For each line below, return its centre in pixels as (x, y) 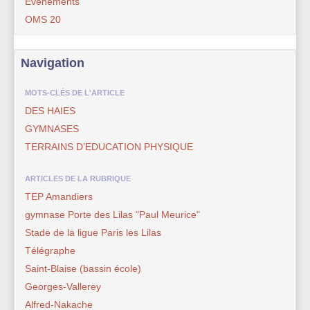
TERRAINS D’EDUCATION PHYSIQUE (109, 146)
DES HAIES (50, 110)
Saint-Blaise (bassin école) (83, 268)
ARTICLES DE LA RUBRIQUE (78, 178)
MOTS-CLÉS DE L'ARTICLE (75, 92)
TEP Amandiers (59, 196)
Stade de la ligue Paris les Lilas (93, 232)
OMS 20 (43, 19)
